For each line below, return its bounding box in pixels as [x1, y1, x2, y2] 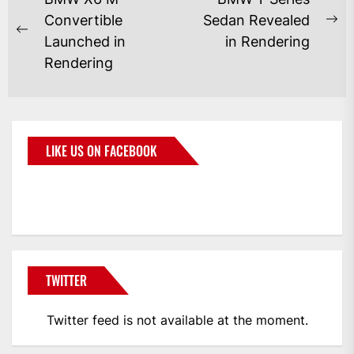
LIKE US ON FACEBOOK [46, 141, 157, 160]
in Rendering [225, 32, 310, 50]
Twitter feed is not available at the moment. [46, 311, 308, 328]
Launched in [44, 32, 126, 50]
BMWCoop [47, 182, 110, 198]
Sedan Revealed [203, 11, 310, 28]
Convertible [44, 11, 122, 28]
